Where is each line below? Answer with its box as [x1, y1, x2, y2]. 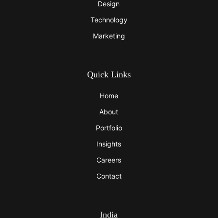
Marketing [92, 32, 125, 40]
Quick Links [87, 70, 131, 80]
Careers [96, 156, 122, 164]
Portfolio [95, 124, 122, 132]
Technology [90, 16, 127, 24]
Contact [96, 172, 122, 181]
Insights [96, 140, 122, 148]
